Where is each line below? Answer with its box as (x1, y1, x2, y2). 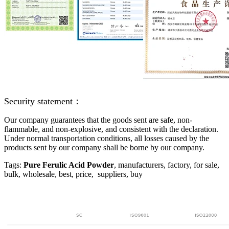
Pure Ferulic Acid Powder (24, 161, 114, 170)
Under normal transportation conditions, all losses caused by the (4, 134, 209, 143)
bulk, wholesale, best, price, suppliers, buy (4, 170, 143, 179)
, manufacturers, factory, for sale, (114, 161, 219, 170)
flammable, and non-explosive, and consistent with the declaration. (4, 125, 218, 134)
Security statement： (4, 96, 82, 107)
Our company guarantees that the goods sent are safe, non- (4, 116, 192, 125)
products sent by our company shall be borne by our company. (4, 143, 204, 152)
